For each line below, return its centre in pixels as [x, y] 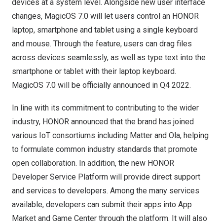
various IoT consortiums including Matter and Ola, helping [110, 135]
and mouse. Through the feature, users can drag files [102, 44]
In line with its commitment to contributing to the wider [105, 108]
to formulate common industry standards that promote [105, 149]
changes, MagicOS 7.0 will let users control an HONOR [105, 16]
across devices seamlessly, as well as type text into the [109, 57]
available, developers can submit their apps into [95, 204]
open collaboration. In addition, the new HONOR [93, 163]
